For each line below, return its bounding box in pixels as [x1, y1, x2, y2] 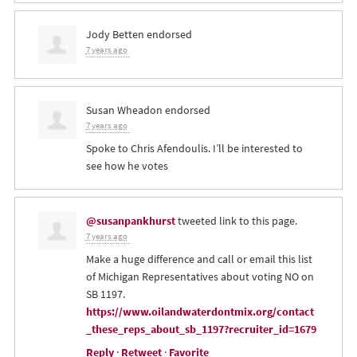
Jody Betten [85, 26, 144, 43]
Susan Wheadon [85, 102, 163, 119]
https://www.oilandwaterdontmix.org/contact [85, 304, 314, 320]
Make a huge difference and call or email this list [85, 251, 312, 268]
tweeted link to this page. [175, 213, 297, 229]
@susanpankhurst [85, 213, 175, 229]
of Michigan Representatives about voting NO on [85, 269, 314, 285]
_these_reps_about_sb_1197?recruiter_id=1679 [85, 321, 316, 338]
